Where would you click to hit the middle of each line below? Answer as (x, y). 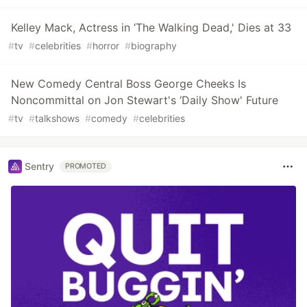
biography (154, 45)
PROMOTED (86, 166)
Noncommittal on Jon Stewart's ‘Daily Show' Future (145, 100)
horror (106, 45)
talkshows (57, 118)
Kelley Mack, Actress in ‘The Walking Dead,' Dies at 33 (151, 27)
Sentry (39, 167)
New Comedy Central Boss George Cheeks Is (128, 83)
